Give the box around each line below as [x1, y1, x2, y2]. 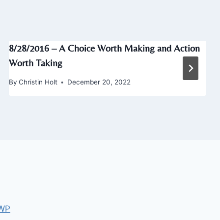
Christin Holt [18, 78, 57, 86]
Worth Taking [8, 57, 62, 69]
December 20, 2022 [67, 78, 131, 86]
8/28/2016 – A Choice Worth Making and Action [8, 42, 200, 54]
